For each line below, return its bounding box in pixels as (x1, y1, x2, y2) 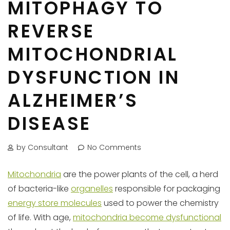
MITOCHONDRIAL (8, 42, 178, 67)
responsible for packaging (113, 183, 220, 195)
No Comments (87, 142, 141, 152)
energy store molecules (8, 197, 102, 209)
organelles (71, 183, 113, 195)
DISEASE (8, 111, 91, 136)
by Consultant (16, 142, 68, 152)
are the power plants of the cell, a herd (61, 168, 218, 180)
